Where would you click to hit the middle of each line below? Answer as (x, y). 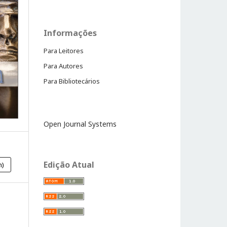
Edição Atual (69, 165)
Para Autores (63, 66)
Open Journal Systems (80, 124)
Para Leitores (64, 51)
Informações (70, 33)
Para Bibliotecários (72, 81)
